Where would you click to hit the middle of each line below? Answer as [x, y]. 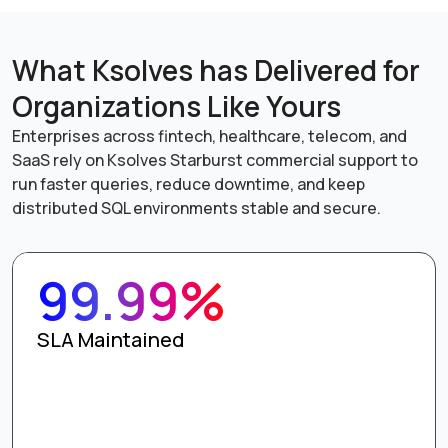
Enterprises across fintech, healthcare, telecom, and [209, 136]
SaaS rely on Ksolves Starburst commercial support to [215, 160]
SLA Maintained [110, 340]
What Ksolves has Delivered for [216, 70]
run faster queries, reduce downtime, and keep [188, 184]
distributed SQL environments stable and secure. [196, 208]
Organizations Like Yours [176, 106]
